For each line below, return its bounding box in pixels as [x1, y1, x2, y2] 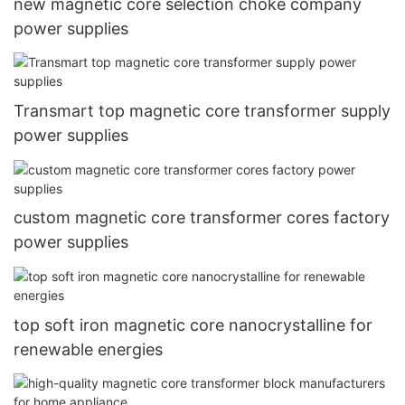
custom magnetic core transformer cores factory [14, 208, 390, 228]
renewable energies [14, 339, 163, 359]
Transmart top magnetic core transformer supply [14, 101, 391, 121]
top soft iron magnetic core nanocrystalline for [14, 315, 372, 334]
